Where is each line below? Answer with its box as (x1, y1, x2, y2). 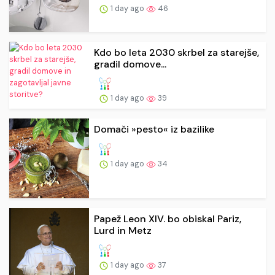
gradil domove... (94, 57, 166, 71)
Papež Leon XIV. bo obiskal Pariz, (94, 212, 241, 226)
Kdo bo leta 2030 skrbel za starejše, (94, 45, 259, 59)
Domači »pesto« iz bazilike (94, 123, 214, 136)
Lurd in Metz (94, 224, 152, 238)
